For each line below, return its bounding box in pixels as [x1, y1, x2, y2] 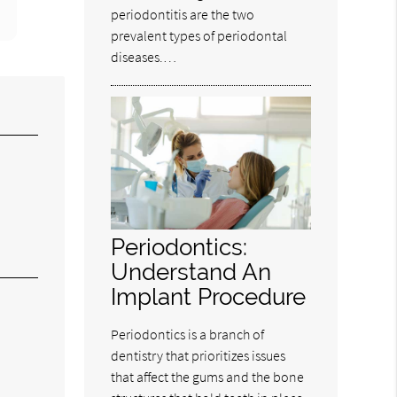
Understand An [111, 257, 272, 285]
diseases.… [111, 47, 177, 66]
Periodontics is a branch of [111, 324, 265, 343]
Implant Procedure [111, 282, 307, 310]
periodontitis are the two [111, 4, 255, 23]
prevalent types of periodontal [111, 26, 288, 44]
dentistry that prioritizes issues [111, 346, 286, 364]
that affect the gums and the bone [111, 367, 305, 385]
